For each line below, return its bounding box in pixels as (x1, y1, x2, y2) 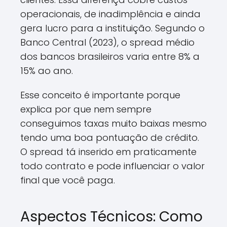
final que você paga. (20, 174, 115, 186)
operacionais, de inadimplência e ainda (20, 8, 201, 20)
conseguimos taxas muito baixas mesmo (20, 117, 207, 130)
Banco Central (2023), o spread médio (20, 36, 195, 49)
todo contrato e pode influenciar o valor (20, 160, 205, 172)
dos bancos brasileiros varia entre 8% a (20, 50, 200, 63)
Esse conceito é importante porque (20, 89, 180, 101)
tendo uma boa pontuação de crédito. (20, 131, 199, 144)
